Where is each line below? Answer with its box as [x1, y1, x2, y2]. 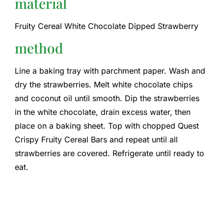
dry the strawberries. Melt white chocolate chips [15, 80, 192, 90]
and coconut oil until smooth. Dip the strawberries [15, 93, 199, 104]
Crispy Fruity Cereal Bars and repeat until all [15, 135, 178, 145]
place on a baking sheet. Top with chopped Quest [15, 121, 199, 131]
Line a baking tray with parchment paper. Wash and [15, 66, 205, 76]
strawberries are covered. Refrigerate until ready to [15, 148, 204, 159]
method [15, 39, 63, 57]
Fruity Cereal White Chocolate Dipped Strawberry [15, 21, 198, 31]
